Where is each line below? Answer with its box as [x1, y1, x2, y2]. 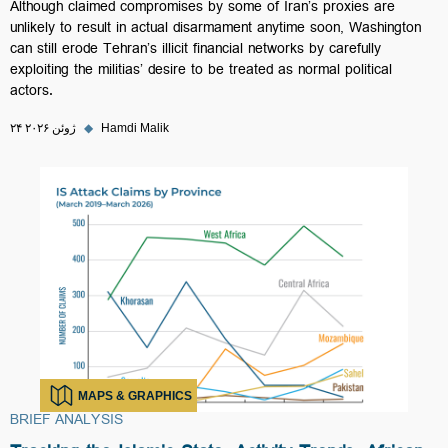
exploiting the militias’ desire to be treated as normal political [10, 58, 392, 86]
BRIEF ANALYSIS [10, 408, 123, 436]
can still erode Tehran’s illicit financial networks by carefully [10, 37, 381, 65]
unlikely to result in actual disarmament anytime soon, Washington [10, 16, 421, 44]
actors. [10, 79, 53, 107]
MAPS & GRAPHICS [78, 388, 192, 403]
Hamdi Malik [101, 121, 169, 135]
